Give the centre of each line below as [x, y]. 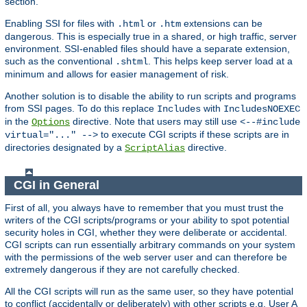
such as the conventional [60, 61]
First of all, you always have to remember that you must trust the [144, 207]
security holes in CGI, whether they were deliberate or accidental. [146, 232]
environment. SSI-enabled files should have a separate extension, [147, 48]
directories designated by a [65, 147]
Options [51, 122]
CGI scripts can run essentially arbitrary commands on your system [150, 244]
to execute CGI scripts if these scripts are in [194, 134]
